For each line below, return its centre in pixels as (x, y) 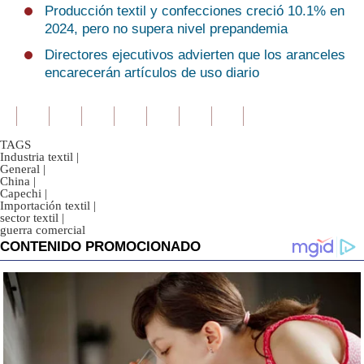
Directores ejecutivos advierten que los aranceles (195, 55)
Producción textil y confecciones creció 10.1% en (195, 11)
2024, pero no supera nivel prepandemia (166, 29)
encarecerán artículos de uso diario (152, 73)
